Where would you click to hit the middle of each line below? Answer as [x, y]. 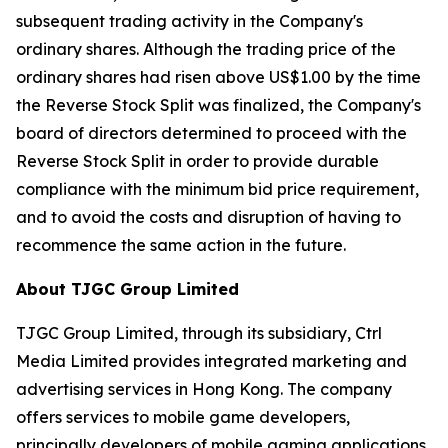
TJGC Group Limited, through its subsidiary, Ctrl [199, 333]
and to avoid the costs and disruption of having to [208, 217]
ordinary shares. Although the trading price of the [206, 49]
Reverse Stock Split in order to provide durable [197, 161]
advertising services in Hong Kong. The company [204, 389]
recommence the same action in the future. [181, 245]
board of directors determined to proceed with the [211, 133]
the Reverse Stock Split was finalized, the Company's [218, 105]
